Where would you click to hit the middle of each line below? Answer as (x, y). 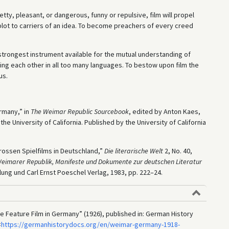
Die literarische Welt (133, 151)
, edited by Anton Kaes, (164, 111)
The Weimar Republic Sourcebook (79, 111)
